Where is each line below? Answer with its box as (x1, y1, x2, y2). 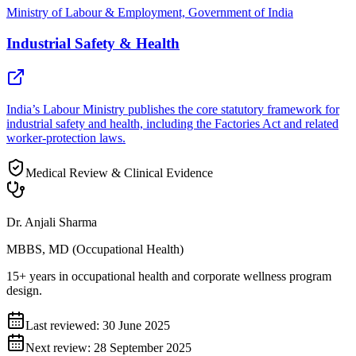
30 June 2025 (103, 318, 170, 332)
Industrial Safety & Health (6, 34, 180, 52)
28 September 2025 (94, 340, 192, 354)
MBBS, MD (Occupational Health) (6, 242, 184, 256)
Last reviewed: (25, 318, 103, 332)
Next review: (25, 340, 94, 354)
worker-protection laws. (6, 130, 126, 145)
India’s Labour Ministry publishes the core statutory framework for (6, 102, 339, 116)
